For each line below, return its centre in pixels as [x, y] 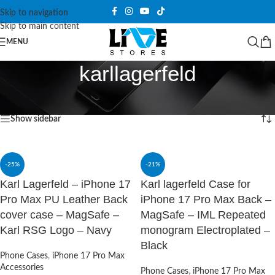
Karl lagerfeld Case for [196, 184]
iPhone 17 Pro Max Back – [206, 199]
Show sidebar [36, 119]
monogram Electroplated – [205, 230]
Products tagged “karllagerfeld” [84, 93]
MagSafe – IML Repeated [203, 215]
